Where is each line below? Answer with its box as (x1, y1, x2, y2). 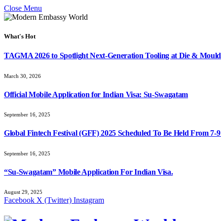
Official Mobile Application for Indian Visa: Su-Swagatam (4, 90, 188, 99)
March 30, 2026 (4, 73, 41, 79)
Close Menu (4, 4, 42, 12)
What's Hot (4, 33, 36, 40)
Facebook (4, 196, 35, 205)
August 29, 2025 (4, 189, 42, 195)
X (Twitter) (37, 196, 72, 205)
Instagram (74, 196, 104, 205)
